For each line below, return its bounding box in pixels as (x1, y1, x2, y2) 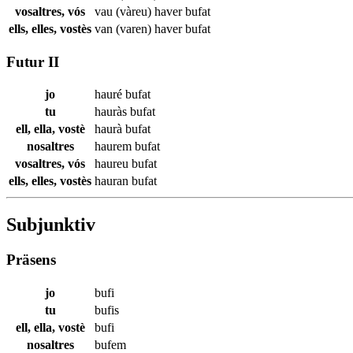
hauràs (95, 105, 130, 119)
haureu (95, 157, 132, 171)
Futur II (6, 53, 59, 70)
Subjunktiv (6, 214, 95, 236)
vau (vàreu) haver (95, 4, 185, 18)
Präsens (6, 251, 56, 269)
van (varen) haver (95, 21, 185, 35)
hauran (95, 174, 132, 188)
